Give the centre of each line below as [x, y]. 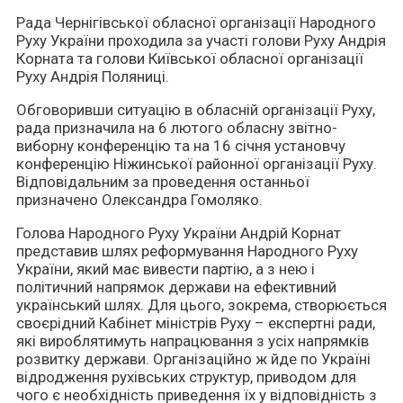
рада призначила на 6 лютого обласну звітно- [177, 127]
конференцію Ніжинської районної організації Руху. [197, 163]
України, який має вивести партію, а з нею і [166, 269]
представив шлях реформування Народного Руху [187, 251]
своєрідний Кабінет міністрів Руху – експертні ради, [196, 322]
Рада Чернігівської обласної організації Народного [196, 22]
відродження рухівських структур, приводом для [186, 376]
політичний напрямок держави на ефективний [176, 287]
